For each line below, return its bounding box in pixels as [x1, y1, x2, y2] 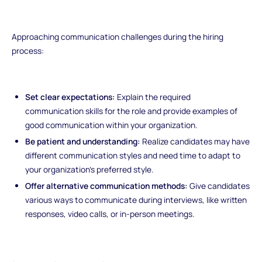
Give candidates [188, 180, 250, 191]
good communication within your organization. [25, 119, 198, 131]
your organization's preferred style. [25, 163, 154, 175]
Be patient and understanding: [25, 135, 141, 147]
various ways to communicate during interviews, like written [25, 194, 247, 205]
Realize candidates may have [140, 135, 250, 147]
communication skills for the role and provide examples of [25, 105, 238, 117]
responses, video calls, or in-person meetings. [25, 208, 195, 219]
